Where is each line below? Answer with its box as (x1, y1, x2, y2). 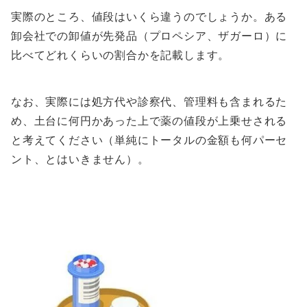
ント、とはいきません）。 (11, 152, 149, 167)
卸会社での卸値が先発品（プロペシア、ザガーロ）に (11, 29, 288, 43)
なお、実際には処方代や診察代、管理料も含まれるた (11, 95, 288, 109)
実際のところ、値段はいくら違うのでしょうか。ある (11, 10, 288, 24)
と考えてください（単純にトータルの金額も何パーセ (11, 133, 288, 147)
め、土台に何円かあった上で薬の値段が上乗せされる (11, 114, 288, 128)
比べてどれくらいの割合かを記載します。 (11, 48, 230, 62)
